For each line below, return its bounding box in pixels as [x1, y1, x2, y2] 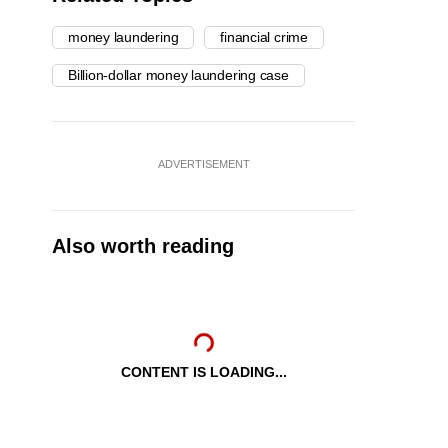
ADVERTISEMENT [157, 158, 250, 171]
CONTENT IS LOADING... [120, 364, 287, 381]
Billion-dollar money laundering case [68, 67, 289, 84]
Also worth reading [52, 235, 234, 258]
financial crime [220, 29, 308, 46]
